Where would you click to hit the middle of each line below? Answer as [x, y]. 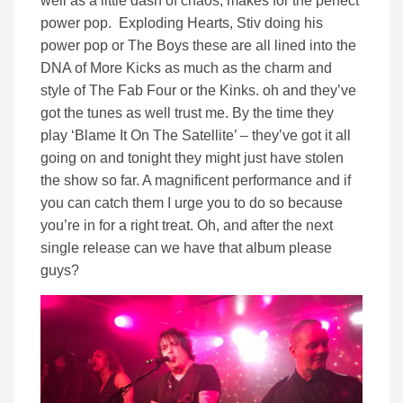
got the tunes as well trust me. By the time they [187, 113]
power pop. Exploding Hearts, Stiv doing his [182, 23]
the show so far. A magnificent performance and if [196, 181]
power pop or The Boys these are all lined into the [198, 46]
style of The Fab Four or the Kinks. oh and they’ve [198, 91]
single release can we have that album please [186, 248]
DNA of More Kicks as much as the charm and [186, 68]
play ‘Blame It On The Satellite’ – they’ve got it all [196, 136]
